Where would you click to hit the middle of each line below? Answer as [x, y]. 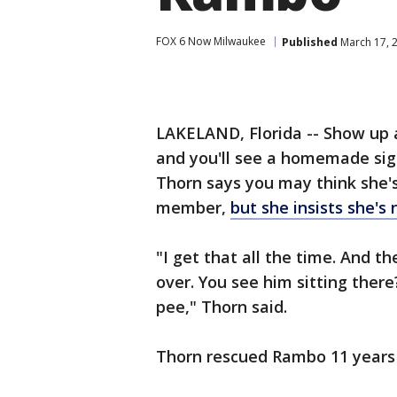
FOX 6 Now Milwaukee [211, 41]
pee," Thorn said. [222, 307]
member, [193, 207]
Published [310, 42]
